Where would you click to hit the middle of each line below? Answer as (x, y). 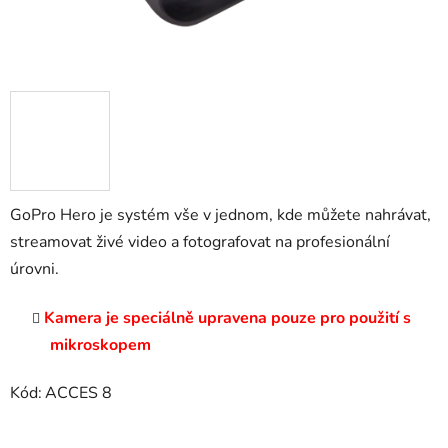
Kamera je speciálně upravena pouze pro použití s (227, 318)
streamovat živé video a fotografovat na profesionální (200, 242)
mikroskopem (100, 345)
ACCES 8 (78, 393)
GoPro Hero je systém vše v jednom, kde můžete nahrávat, (220, 215)
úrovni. (34, 269)
